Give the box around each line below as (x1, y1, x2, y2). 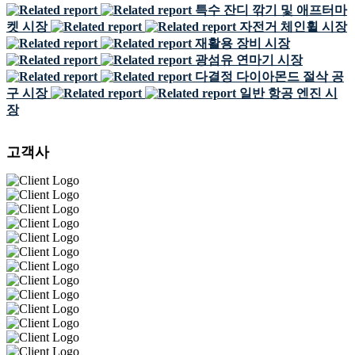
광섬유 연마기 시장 (195, 53, 303, 67)
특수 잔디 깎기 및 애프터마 (195, 3, 347, 17)
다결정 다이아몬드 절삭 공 (195, 70, 344, 83)
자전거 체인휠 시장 (239, 20, 347, 33)
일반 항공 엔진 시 (239, 86, 338, 100)
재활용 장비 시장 (195, 36, 290, 50)
